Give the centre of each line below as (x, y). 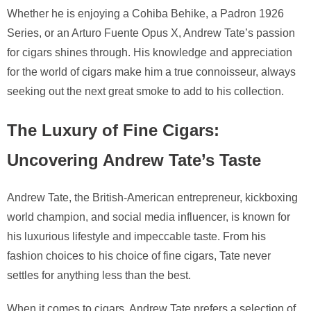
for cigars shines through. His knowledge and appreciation (150, 52)
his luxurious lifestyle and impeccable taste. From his (136, 237)
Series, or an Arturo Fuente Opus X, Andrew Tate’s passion (151, 33)
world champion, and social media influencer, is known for (149, 217)
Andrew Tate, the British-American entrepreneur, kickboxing (152, 198)
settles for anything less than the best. (99, 276)
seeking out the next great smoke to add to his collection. (145, 91)
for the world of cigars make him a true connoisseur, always (151, 72)
